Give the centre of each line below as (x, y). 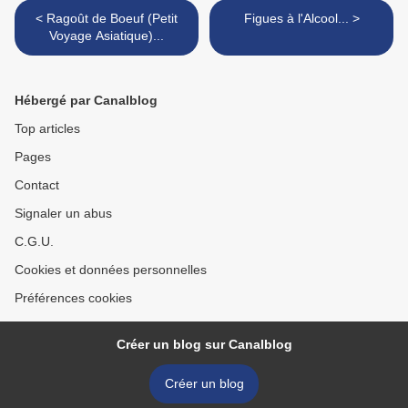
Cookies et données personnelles (111, 270)
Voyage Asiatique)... (107, 36)
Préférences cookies (73, 298)
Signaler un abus (63, 214)
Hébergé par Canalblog (86, 101)
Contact (37, 185)
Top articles (47, 129)
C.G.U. (34, 242)
